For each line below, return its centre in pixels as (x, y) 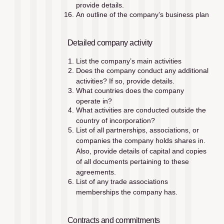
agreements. (96, 172)
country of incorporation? (115, 121)
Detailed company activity (110, 43)
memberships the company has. (127, 192)
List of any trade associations (122, 181)
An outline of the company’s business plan (142, 14)
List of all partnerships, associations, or (137, 130)
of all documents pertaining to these (132, 162)
